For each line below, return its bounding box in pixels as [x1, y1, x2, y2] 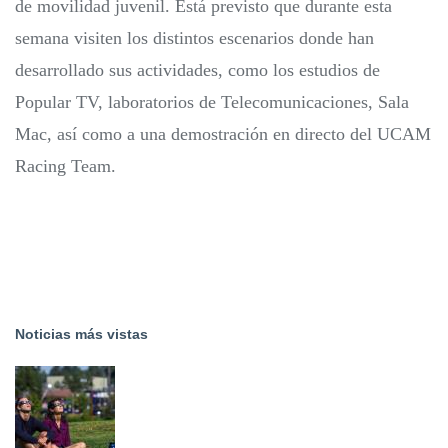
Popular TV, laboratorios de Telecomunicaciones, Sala [15, 92, 409, 113]
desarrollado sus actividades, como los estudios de [15, 60, 380, 81]
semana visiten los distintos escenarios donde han [15, 28, 374, 49]
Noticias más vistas [15, 326, 148, 343]
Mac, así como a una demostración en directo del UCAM [15, 124, 431, 145]
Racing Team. [15, 156, 116, 177]
